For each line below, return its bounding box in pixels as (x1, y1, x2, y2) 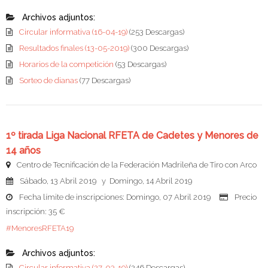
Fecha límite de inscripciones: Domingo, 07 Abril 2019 (17, 193, 220, 202)
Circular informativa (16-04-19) (19, 28, 129, 37)
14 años (6, 145, 41, 157)
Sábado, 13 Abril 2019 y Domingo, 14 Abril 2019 (18, 176, 192, 186)
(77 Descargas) (80, 76, 130, 86)
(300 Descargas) (131, 44, 188, 53)
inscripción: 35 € (6, 207, 65, 217)
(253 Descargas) (129, 28, 184, 37)
